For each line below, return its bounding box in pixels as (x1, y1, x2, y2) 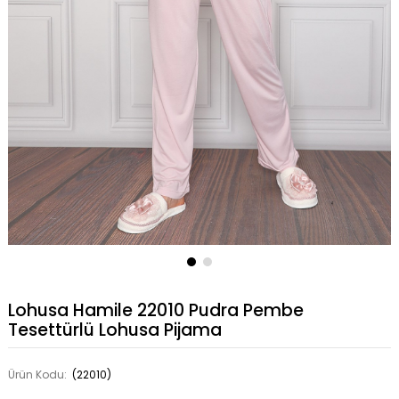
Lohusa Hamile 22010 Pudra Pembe (7, 298, 304, 323)
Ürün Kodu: (7, 367, 69, 383)
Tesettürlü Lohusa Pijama (7, 318, 222, 343)
